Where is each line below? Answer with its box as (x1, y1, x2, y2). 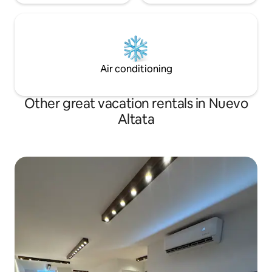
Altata (117, 110, 155, 129)
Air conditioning (100, 63, 172, 76)
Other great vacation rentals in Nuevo (24, 95, 248, 113)
